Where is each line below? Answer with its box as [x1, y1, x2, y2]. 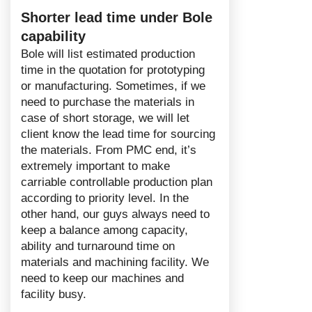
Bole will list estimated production [21, 47, 195, 61]
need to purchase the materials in [21, 95, 194, 109]
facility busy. [21, 288, 86, 302]
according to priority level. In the [21, 192, 189, 205]
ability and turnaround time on [21, 240, 175, 253]
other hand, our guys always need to [21, 208, 210, 221]
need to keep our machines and [21, 272, 184, 286]
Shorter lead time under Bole [21, 10, 212, 26]
